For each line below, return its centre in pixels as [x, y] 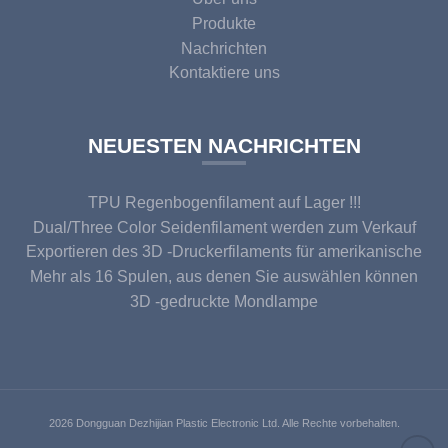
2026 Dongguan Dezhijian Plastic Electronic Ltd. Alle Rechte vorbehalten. [224, 423]
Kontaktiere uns [224, 73]
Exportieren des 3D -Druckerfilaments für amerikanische [224, 252]
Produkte [224, 23]
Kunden [224, 276]
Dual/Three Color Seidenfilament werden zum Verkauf [224, 227]
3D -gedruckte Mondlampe [224, 301]
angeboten [224, 251]
